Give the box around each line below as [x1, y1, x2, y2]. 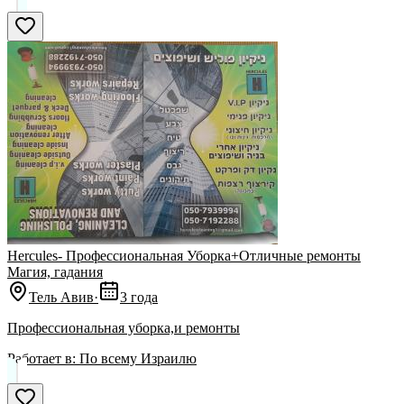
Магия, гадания [7, 264, 103, 280]
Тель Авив [29, 289, 94, 306]
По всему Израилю [79, 351, 197, 367]
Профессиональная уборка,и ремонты [7, 320, 240, 336]
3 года [120, 289, 158, 306]
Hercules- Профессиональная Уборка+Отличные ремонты [7, 248, 361, 264]
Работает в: [7, 351, 76, 367]
